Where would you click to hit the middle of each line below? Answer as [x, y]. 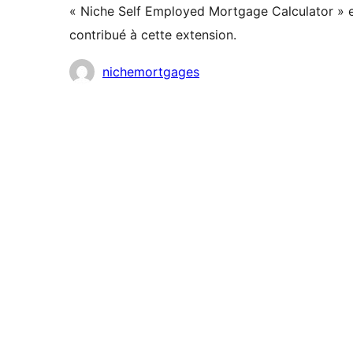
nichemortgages [151, 72]
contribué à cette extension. [153, 35]
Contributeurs [110, 71]
